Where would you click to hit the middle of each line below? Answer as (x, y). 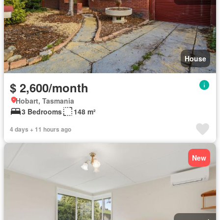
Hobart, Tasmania (45, 101)
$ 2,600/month (49, 87)
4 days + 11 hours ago (41, 129)
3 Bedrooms (42, 111)
